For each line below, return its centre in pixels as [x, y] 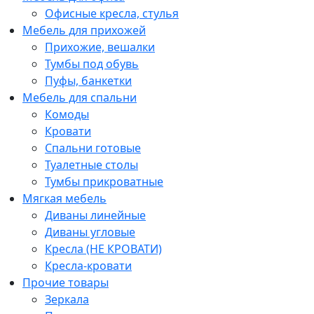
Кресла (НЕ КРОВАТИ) [103, 249]
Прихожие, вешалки [100, 47]
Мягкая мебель [64, 199]
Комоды [67, 115]
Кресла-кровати [88, 266]
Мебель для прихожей [84, 30]
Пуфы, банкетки [88, 81]
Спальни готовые [93, 148]
